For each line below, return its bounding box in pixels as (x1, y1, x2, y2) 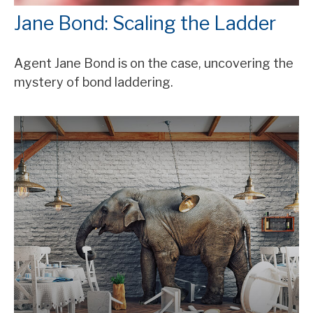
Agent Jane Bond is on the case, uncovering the (14, 55, 293, 71)
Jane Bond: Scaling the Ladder (14, 11, 276, 35)
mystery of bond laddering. (14, 74, 173, 89)
